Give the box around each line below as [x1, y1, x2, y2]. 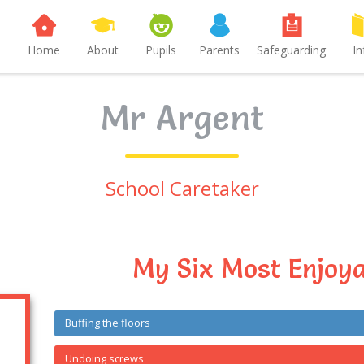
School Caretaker [105, 175, 259, 201]
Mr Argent [100, 97, 264, 139]
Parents [199, 42, 240, 58]
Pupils [145, 42, 176, 58]
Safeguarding [257, 42, 326, 58]
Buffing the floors [65, 315, 151, 331]
